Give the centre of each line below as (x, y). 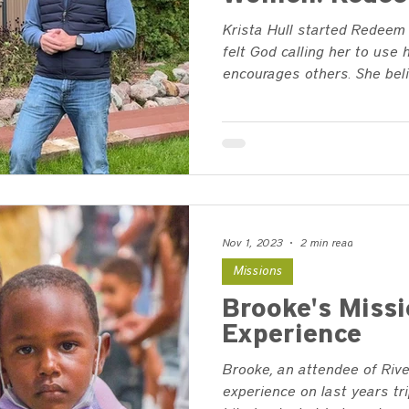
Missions (257, 271)
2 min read (326, 243)
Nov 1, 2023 (252, 243)
